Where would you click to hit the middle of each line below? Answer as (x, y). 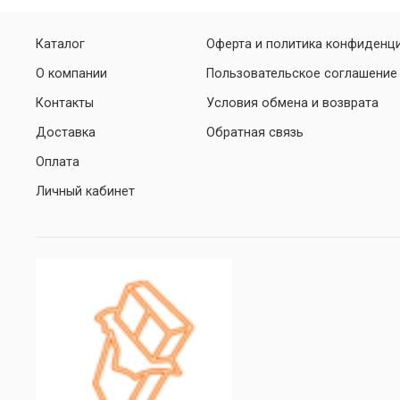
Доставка (66, 133)
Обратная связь (255, 133)
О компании (71, 74)
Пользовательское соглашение (302, 74)
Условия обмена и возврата (292, 104)
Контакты (65, 104)
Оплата (58, 162)
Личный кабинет (85, 192)
